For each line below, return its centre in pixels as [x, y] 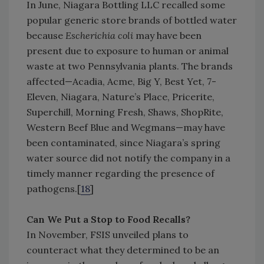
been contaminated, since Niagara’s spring [123, 143]
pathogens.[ [54, 189]
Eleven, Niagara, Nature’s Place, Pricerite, [121, 97]
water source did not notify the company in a [128, 158]
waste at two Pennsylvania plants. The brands [130, 66]
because [46, 36]
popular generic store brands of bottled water [132, 20]
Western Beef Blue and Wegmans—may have [126, 128]
